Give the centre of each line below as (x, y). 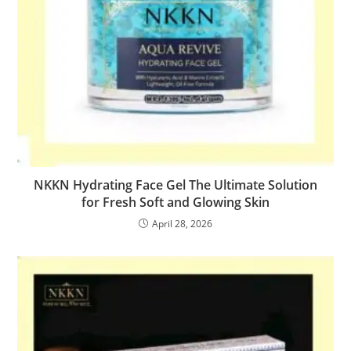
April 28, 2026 (182, 224)
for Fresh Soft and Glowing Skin (175, 203)
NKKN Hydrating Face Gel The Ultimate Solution (175, 185)
